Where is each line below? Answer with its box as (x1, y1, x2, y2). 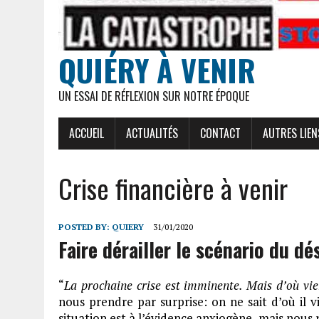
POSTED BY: (58, 221, 112, 232)
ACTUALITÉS (126, 125, 178, 142)
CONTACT (200, 125, 241, 142)
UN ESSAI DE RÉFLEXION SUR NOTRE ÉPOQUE (58, 88, 249, 105)
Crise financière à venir (58, 168, 288, 208)
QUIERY (112, 221, 144, 232)
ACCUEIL (69, 125, 104, 142)
